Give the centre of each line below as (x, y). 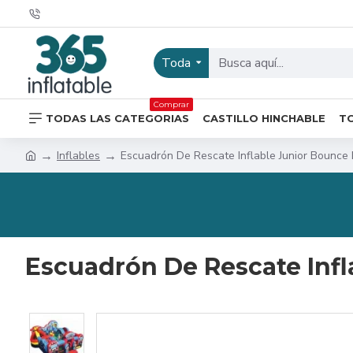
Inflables (78, 155)
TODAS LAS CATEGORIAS (117, 118)
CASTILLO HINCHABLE (264, 118)
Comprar (171, 104)
